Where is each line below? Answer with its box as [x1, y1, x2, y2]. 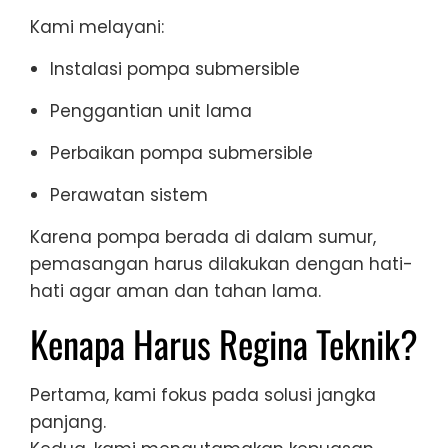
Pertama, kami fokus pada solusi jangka [30, 382, 376, 407]
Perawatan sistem [50, 182, 208, 207]
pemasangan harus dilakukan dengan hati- [30, 251, 413, 276]
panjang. [30, 409, 106, 434]
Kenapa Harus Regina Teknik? [30, 315, 418, 371]
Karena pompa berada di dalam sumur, [30, 224, 376, 249]
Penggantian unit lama [50, 98, 252, 123]
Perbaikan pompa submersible [50, 140, 313, 165]
